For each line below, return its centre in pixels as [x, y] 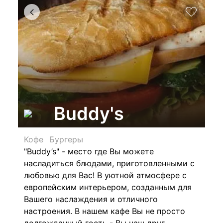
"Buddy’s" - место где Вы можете [89, 151]
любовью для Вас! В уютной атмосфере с [105, 175]
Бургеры [66, 139]
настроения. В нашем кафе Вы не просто [105, 211]
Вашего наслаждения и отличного [91, 199]
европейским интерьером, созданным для [108, 187]
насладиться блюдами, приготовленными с [109, 163]
